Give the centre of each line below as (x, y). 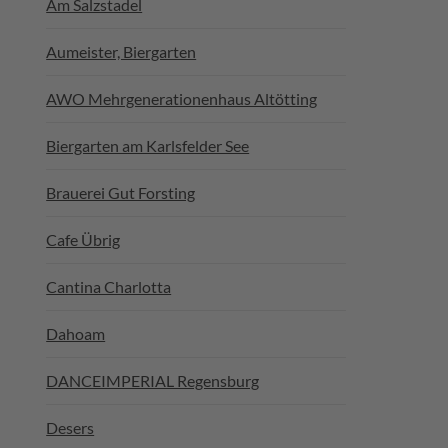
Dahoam (76, 333)
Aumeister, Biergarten (121, 51)
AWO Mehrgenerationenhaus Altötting (182, 98)
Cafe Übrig (83, 239)
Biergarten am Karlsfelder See (148, 145)
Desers (70, 427)
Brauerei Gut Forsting (121, 192)
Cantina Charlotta (109, 286)
